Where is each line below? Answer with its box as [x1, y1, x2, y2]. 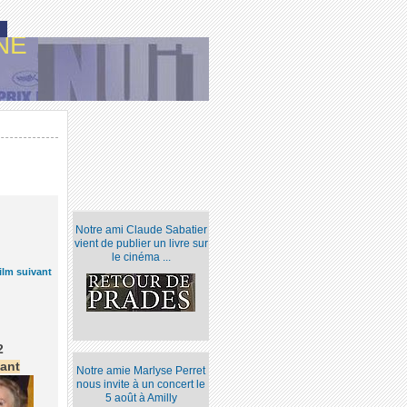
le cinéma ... [111, 251, 171, 264]
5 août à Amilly [104, 392, 177, 405]
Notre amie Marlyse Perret [76, 364, 206, 378]
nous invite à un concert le [76, 378, 206, 392]
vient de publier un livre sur [74, 237, 208, 251]
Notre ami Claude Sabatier [74, 223, 207, 237]
